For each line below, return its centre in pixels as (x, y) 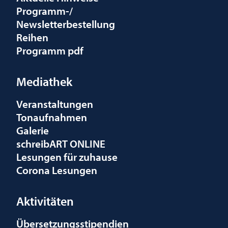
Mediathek (44, 81)
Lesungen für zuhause (67, 156)
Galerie (33, 130)
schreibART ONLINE (61, 143)
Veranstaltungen (55, 104)
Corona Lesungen (57, 170)
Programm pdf (50, 50)
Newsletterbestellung (66, 24)
